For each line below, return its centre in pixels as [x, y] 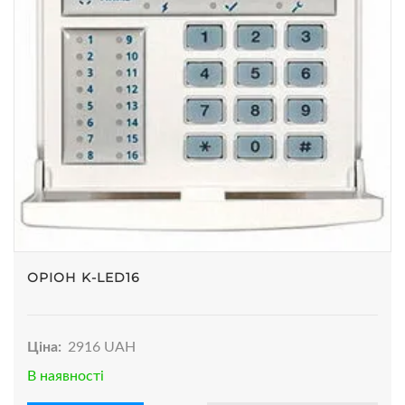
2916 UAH [102, 348]
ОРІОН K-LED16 [84, 278]
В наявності [66, 377]
